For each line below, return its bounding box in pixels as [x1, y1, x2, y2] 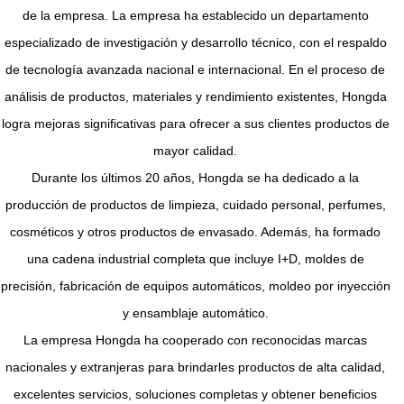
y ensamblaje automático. [122, 306, 269, 321]
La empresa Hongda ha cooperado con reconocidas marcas [23, 333, 367, 348]
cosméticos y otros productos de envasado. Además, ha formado [10, 225, 381, 240]
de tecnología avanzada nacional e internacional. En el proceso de [5, 62, 385, 78]
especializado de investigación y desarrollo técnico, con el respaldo [4, 35, 387, 50]
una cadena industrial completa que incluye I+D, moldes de [26, 252, 364, 267]
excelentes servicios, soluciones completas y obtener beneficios [14, 387, 377, 402]
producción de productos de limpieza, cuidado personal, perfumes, [5, 197, 386, 213]
